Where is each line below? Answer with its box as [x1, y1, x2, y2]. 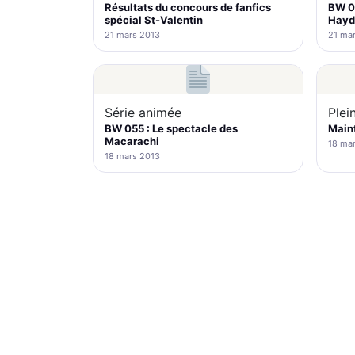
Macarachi [105, 135, 159, 147]
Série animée [105, 105, 181, 120]
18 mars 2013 [105, 151, 160, 162]
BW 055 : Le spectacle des [105, 122, 238, 135]
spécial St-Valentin [105, 13, 203, 26]
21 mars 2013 [105, 29, 160, 40]
